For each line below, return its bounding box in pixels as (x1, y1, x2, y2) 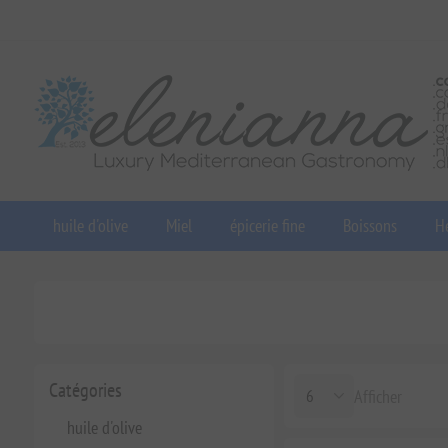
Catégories (48, 377, 122, 403)
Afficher (353, 384, 402, 408)
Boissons (342, 214, 397, 237)
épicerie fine (229, 214, 305, 237)
